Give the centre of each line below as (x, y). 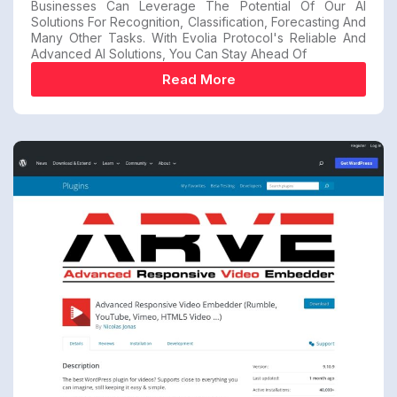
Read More (198, 80)
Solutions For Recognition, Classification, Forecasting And (198, 22)
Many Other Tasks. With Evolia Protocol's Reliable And (198, 38)
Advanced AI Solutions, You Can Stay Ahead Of (169, 54)
